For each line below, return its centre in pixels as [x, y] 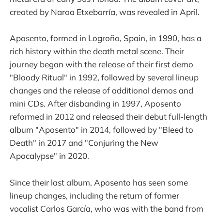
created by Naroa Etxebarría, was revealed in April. [105, 12]
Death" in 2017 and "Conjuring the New [84, 143]
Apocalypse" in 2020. [49, 156]
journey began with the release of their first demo [101, 64]
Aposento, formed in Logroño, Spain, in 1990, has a [106, 38]
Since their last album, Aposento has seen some [99, 182]
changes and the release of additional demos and [101, 91]
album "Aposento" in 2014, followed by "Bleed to [101, 130]
